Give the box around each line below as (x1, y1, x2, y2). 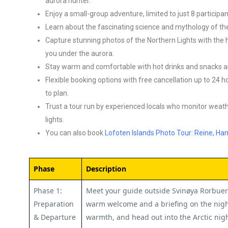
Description (86, 164, 126, 174)
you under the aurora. (45, 49, 114, 58)
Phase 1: (34, 186, 62, 195)
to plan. (45, 89, 69, 97)
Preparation (34, 199, 74, 209)
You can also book (45, 129, 105, 137)
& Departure (34, 212, 76, 222)
